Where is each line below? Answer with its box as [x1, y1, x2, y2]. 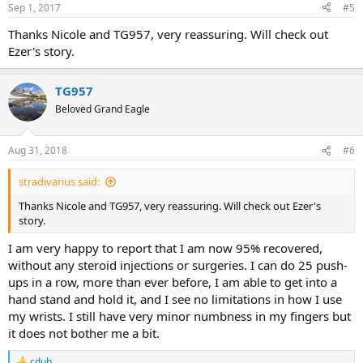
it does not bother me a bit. [8, 324, 160, 341]
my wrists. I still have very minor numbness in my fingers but [8, 307, 351, 324]
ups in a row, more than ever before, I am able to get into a [8, 273, 337, 290]
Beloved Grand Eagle [55, 101, 150, 116]
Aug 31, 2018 [8, 143, 67, 157]
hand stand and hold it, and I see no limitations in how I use [8, 290, 342, 307]
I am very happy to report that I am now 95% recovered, [8, 239, 322, 256]
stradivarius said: [19, 174, 100, 189]
